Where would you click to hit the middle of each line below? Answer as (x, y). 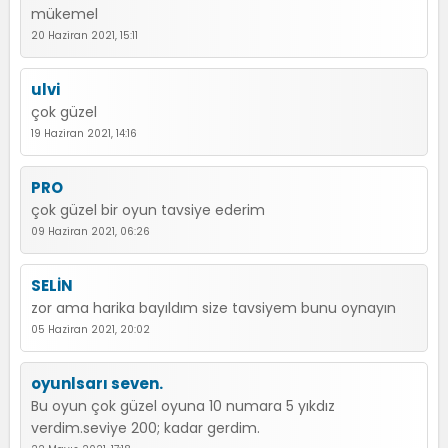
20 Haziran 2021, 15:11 (84, 35)
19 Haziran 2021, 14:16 (84, 133)
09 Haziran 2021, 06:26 (90, 231)
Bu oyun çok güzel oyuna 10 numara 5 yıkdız (183, 406)
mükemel (64, 14)
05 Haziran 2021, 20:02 (90, 329)
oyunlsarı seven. (97, 383)
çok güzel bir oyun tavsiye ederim (148, 210)
